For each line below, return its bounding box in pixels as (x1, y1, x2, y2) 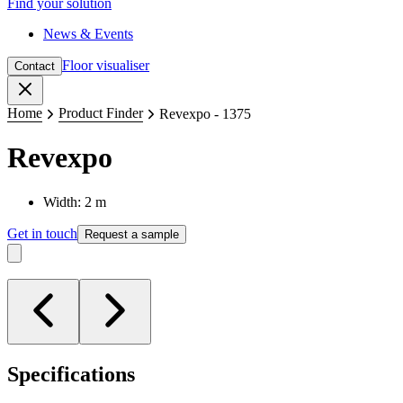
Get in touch (7, 225, 77, 241)
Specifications (7, 362, 135, 386)
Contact (14, 59, 55, 73)
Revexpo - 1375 (159, 105, 251, 121)
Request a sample (85, 227, 179, 241)
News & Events (43, 26, 133, 41)
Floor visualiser (62, 58, 149, 73)
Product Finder (58, 105, 143, 121)
